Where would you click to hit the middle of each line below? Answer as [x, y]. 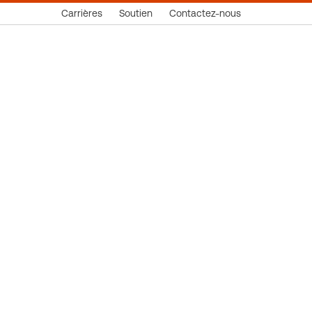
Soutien [136, 13]
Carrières [82, 13]
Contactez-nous [205, 13]
